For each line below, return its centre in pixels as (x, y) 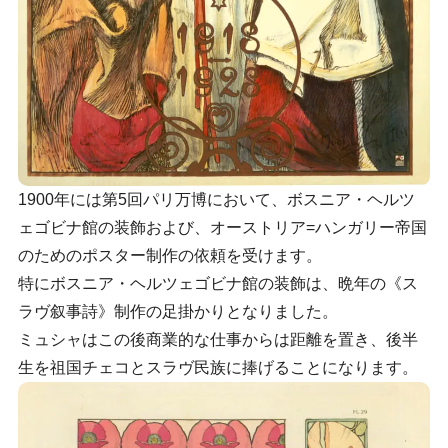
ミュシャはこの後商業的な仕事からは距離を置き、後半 (217, 340)
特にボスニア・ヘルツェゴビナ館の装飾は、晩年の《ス (217, 284)
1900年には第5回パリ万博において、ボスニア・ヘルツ (216, 200)
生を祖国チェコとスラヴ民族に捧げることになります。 (217, 368)
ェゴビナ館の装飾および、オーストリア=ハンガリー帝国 (222, 228)
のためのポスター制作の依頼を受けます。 (169, 256)
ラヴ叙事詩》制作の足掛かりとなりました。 (177, 312)
